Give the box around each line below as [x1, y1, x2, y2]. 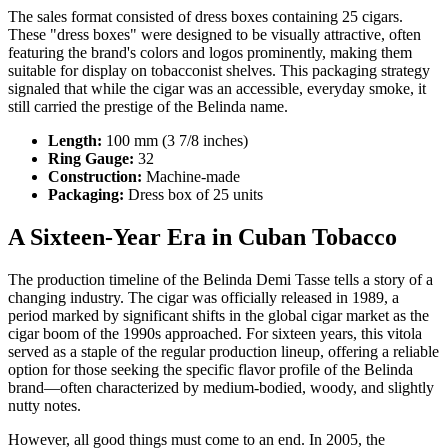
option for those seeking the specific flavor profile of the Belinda [8, 361, 413, 379]
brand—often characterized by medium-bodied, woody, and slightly [8, 379, 434, 397]
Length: [48, 132, 102, 150]
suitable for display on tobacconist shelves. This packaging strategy [8, 62, 430, 80]
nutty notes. [8, 397, 81, 415]
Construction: [48, 168, 142, 186]
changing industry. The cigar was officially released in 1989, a [8, 289, 399, 307]
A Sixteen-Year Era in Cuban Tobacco [8, 224, 397, 251]
